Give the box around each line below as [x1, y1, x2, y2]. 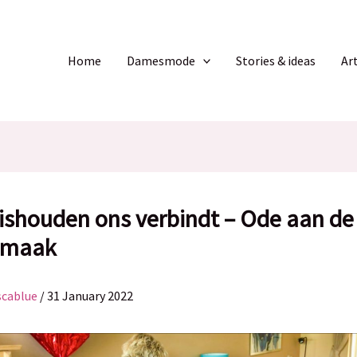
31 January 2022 [47, 287, 133, 304]
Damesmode [126, 53, 195, 69]
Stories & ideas [236, 53, 316, 69]
